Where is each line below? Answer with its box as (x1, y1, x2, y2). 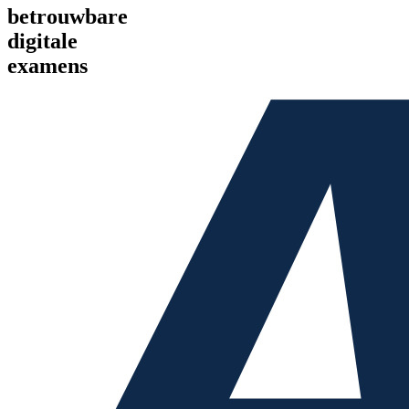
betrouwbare (7, 4, 128, 28)
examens (7, 53, 88, 78)
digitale (7, 28, 78, 53)
